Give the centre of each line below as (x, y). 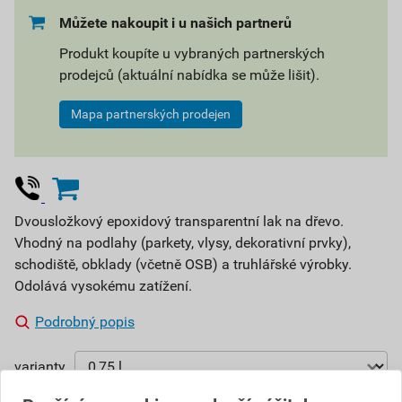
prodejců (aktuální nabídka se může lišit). (189, 75)
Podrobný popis (85, 322)
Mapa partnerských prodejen (151, 114)
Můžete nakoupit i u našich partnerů (175, 23)
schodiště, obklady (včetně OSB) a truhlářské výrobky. (183, 264)
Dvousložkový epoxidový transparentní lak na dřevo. (179, 221)
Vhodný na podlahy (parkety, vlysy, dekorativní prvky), (183, 243)
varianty (40, 366)
